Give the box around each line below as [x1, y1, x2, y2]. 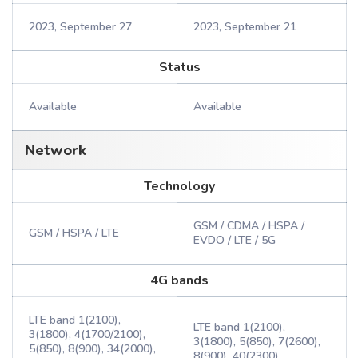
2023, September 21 [193, 19, 296, 34]
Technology [144, 177, 215, 195]
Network [25, 141, 86, 160]
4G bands [150, 272, 209, 289]
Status [158, 58, 201, 76]
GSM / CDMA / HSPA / [193, 218, 304, 233]
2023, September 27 [29, 19, 132, 34]
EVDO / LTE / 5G [193, 233, 276, 248]
